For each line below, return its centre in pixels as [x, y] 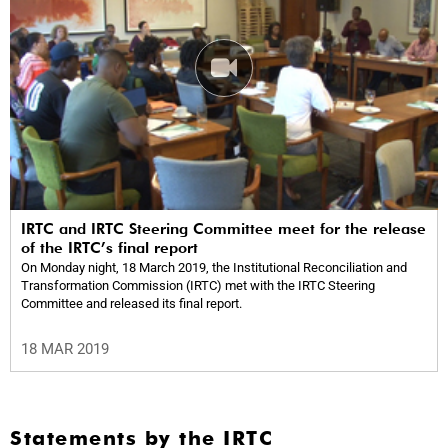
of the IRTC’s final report [109, 248]
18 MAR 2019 [65, 349]
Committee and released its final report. [131, 304]
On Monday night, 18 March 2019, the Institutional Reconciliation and [214, 268]
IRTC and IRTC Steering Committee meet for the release [223, 229]
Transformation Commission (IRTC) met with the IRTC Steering [198, 286]
